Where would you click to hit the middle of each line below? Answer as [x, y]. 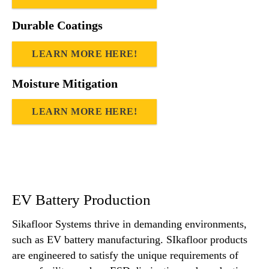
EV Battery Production [81, 200]
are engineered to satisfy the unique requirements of [125, 255]
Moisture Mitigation [65, 83]
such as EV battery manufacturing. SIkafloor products [130, 240]
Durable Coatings [57, 26]
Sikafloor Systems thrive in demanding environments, [129, 224]
